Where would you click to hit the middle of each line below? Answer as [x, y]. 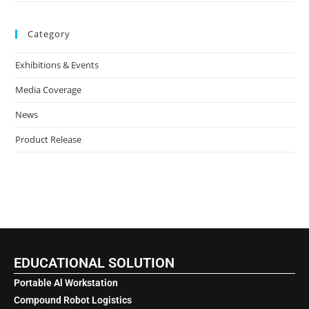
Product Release [49, 139]
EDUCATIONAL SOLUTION [94, 263]
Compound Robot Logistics [73, 300]
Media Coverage [49, 90]
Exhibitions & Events [57, 65]
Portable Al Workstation [66, 283]
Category [49, 34]
